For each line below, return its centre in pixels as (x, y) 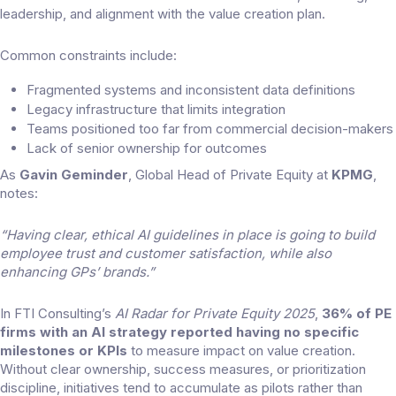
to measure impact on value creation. (241, 351)
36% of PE (357, 314)
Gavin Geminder (74, 175)
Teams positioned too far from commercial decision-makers (210, 129)
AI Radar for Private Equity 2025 (215, 314)
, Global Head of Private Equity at (230, 175)
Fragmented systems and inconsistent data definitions (191, 90)
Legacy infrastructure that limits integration (156, 110)
